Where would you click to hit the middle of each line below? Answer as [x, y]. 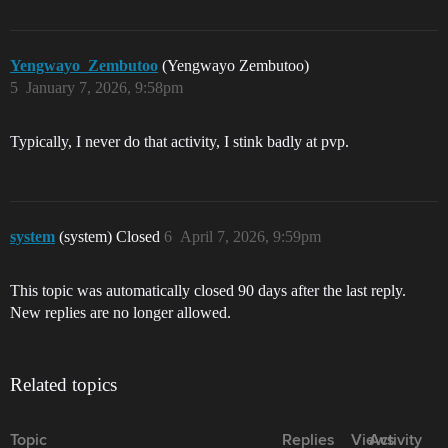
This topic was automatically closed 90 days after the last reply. [208, 290]
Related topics [63, 384]
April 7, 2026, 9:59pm [250, 236]
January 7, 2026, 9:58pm [104, 87]
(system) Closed [111, 236]
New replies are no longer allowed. [120, 312]
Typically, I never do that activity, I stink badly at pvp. [179, 141]
